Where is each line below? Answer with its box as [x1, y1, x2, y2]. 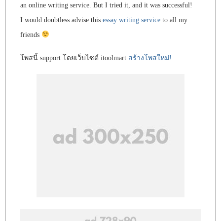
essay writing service [103, 16, 160, 24]
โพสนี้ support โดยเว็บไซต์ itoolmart [20, 54, 128, 62]
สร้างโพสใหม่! [128, 54, 172, 62]
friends [20, 31, 41, 38]
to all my [160, 16, 187, 24]
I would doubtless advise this [20, 16, 103, 24]
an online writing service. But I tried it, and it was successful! [20, 1, 192, 9]
